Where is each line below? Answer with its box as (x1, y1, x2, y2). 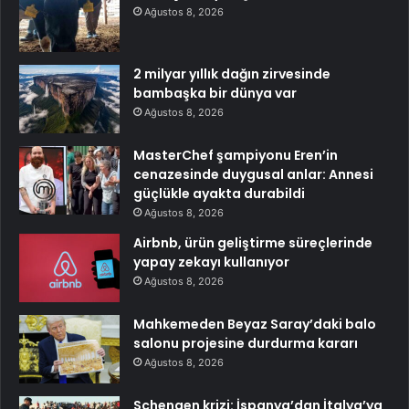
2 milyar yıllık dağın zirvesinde (133, 64, 330, 83)
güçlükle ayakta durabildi (133, 184, 305, 203)
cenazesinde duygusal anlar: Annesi (133, 164, 373, 184)
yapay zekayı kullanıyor (133, 252, 289, 271)
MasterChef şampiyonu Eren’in (133, 145, 338, 164)
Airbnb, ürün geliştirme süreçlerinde (133, 233, 372, 252)
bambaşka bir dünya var (133, 83, 297, 102)
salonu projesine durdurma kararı (133, 333, 358, 352)
